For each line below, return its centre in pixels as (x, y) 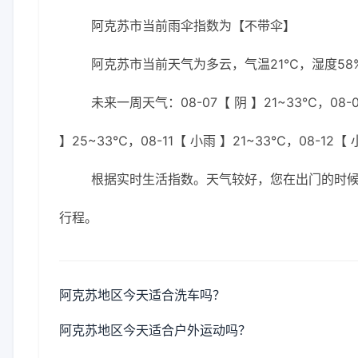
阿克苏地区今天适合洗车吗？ (142, 295)
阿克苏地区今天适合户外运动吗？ (155, 330)
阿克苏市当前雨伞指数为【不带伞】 (193, 26)
